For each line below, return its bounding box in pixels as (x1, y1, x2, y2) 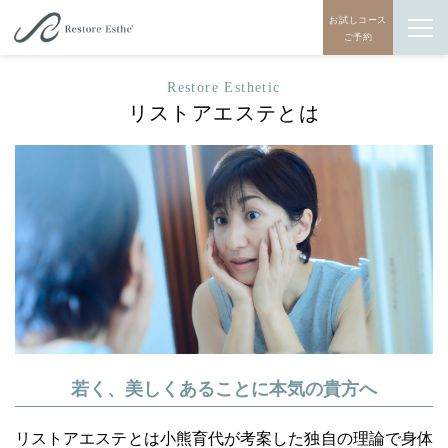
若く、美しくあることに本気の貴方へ (71, 379, 377, 399)
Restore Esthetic (167, 79, 281, 95)
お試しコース (329, 14, 387, 24)
